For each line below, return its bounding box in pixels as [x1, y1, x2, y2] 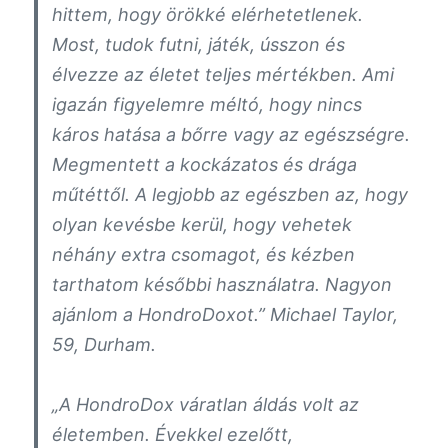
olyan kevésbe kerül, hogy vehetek [52, 213, 353, 235]
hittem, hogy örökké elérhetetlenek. [52, 3, 364, 25]
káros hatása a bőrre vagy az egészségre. [52, 123, 411, 145]
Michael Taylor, [270, 303, 399, 325]
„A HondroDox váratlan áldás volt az [52, 393, 360, 415]
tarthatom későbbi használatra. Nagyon [52, 273, 393, 295]
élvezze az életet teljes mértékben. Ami [52, 63, 395, 85]
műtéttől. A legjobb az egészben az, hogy [52, 183, 409, 205]
